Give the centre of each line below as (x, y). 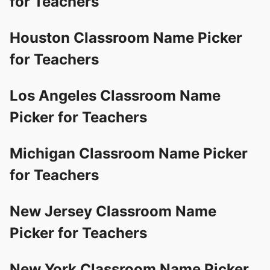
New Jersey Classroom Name (113, 211)
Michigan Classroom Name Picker (129, 153)
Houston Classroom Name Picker (126, 37)
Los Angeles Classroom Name (115, 95)
